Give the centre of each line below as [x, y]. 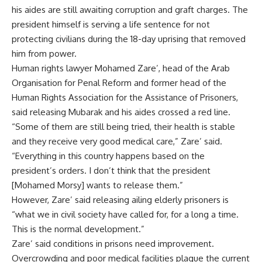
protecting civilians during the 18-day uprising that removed [129, 39]
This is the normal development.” [78, 229]
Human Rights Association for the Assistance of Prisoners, [125, 97]
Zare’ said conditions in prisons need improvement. [113, 244]
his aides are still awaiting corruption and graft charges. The [130, 10]
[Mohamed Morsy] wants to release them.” [97, 185]
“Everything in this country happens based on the [108, 156]
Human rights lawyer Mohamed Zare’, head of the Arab [121, 68]
